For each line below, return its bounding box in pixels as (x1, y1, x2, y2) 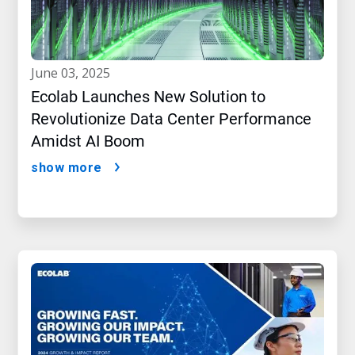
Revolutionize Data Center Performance (31, 109, 311, 129)
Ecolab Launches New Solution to (31, 87, 265, 107)
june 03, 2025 (35, 64, 110, 82)
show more (31, 160, 102, 176)
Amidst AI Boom (31, 132, 145, 151)
